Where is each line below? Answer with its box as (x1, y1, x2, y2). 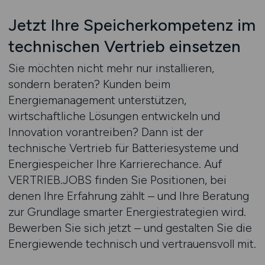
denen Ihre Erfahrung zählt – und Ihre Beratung (8, 189, 249, 203)
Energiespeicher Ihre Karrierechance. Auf (8, 157, 222, 171)
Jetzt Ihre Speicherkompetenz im (8, 15, 256, 35)
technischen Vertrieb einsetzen (8, 37, 241, 56)
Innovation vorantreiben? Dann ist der (8, 125, 203, 139)
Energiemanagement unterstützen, (8, 93, 186, 107)
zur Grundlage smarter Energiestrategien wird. (8, 205, 246, 219)
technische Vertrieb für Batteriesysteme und (8, 141, 238, 155)
